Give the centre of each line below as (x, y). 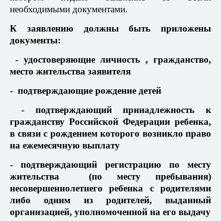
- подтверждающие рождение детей (86, 91)
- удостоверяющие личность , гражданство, (110, 60)
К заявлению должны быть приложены (110, 29)
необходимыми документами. (69, 9)
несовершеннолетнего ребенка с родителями (110, 188)
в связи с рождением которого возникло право (110, 134)
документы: (35, 40)
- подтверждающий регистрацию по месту (110, 165)
